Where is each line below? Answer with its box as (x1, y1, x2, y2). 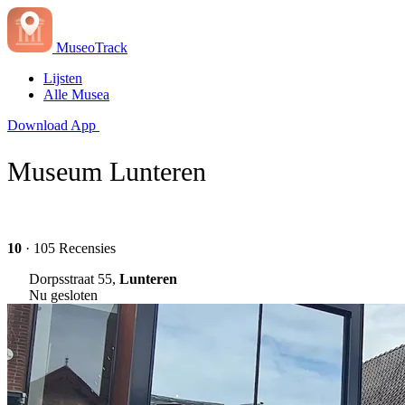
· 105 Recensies (22, 240, 116, 256)
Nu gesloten (29, 287, 98, 303)
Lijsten (43, 71, 82, 86)
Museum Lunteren (7, 155, 206, 186)
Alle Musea (43, 87, 109, 102)
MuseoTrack (56, 40, 127, 55)
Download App (7, 118, 96, 133)
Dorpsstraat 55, (29, 270, 119, 287)
